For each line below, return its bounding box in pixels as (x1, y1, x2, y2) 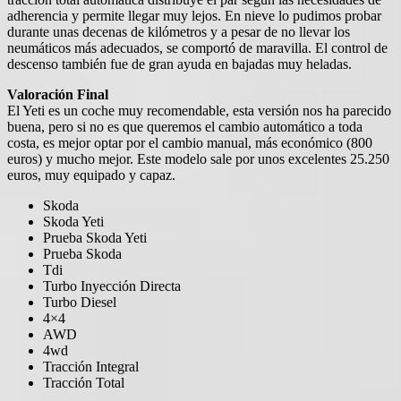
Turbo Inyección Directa (43, 277, 181, 294)
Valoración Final (7, 86, 108, 102)
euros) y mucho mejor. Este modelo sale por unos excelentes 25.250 (7, 150, 389, 166)
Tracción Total (43, 374, 124, 390)
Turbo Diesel (43, 294, 116, 310)
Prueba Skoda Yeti (43, 229, 147, 245)
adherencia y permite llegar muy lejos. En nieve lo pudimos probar (7, 7, 381, 23)
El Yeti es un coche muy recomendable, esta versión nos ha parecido (7, 102, 391, 118)
